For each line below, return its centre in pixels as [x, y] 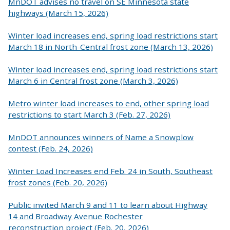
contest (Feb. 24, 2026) [51, 148]
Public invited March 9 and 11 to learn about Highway [108, 205]
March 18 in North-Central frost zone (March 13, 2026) [111, 46]
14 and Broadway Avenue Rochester [75, 216]
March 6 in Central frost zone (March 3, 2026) [93, 80]
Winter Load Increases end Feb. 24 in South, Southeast [110, 171]
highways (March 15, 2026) [58, 13]
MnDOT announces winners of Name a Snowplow [101, 137]
